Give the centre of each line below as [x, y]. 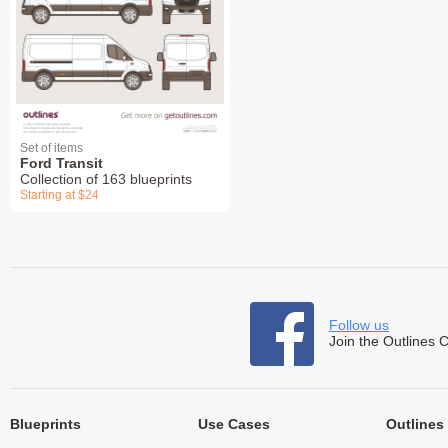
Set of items [51, 148]
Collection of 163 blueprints [106, 179]
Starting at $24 [59, 195]
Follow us [359, 325]
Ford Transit [61, 163]
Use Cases [233, 424]
